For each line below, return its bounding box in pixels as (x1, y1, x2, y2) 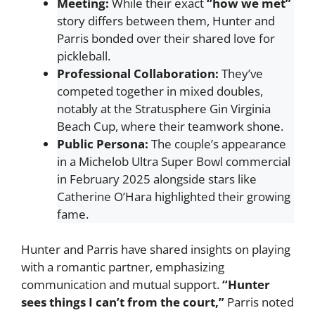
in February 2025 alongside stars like (57, 170, 257, 187)
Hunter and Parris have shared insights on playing (21, 241, 290, 257)
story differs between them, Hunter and (57, 12, 275, 29)
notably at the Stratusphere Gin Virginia (57, 100, 271, 117)
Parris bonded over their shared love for (57, 30, 275, 46)
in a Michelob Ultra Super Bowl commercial (57, 153, 290, 169)
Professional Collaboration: (57, 65, 219, 82)
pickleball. (57, 47, 110, 64)
